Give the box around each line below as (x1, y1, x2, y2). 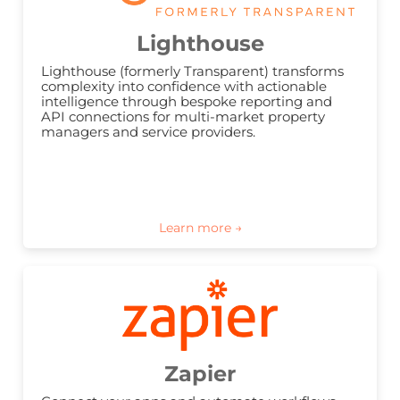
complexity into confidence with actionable (41, 78, 327, 96)
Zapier (164, 361, 236, 387)
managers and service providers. (41, 123, 255, 141)
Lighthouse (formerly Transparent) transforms (41, 62, 344, 80)
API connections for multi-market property (41, 108, 325, 126)
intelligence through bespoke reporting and (41, 93, 332, 111)
